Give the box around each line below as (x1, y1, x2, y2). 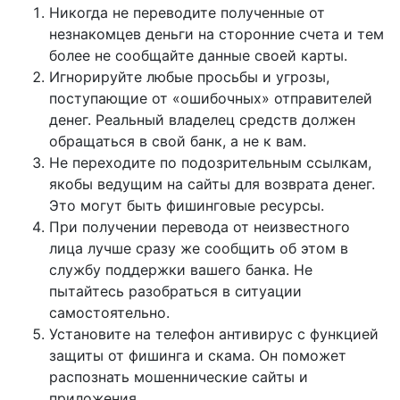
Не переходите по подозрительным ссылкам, (49, 153, 371, 171)
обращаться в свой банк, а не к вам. (49, 131, 306, 150)
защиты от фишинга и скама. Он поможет (49, 346, 346, 364)
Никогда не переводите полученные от (49, 3, 325, 21)
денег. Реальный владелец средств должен (49, 110, 355, 129)
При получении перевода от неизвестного (49, 217, 350, 236)
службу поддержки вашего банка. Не (49, 260, 312, 279)
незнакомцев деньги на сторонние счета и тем (49, 24, 384, 43)
